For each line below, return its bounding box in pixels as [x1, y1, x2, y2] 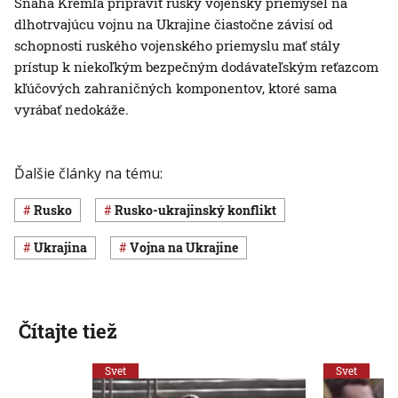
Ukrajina [44, 239, 87, 257]
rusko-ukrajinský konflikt [123, 202, 276, 219]
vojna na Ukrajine [139, 239, 238, 257]
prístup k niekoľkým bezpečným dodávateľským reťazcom [14, 58, 378, 76]
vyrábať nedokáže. [14, 100, 129, 119]
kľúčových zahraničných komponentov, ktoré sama [14, 79, 337, 98]
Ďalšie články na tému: [14, 163, 163, 184]
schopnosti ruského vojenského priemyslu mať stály [14, 36, 340, 55]
